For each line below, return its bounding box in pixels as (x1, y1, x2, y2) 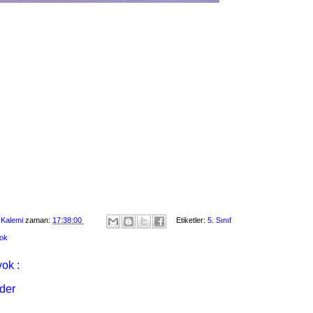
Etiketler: (176, 216, 208, 225)
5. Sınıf (208, 216, 231, 225)
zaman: (25, 216, 52, 225)
